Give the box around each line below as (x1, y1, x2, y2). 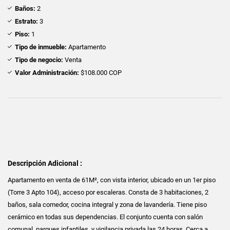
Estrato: (15, 17, 38, 25)
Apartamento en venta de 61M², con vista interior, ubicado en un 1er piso (8, 176, 216, 184)
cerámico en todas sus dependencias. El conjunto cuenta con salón (8, 213, 203, 221)
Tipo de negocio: (15, 55, 63, 64)
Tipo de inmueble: (15, 43, 67, 51)
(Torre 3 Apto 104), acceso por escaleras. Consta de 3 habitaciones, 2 (8, 188, 208, 196)
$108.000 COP (79, 68, 122, 76)
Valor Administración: (15, 68, 79, 76)
